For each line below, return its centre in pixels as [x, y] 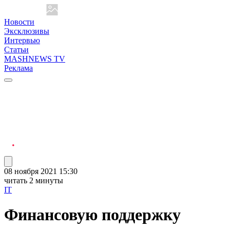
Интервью [22, 40]
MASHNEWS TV [35, 59]
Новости [19, 22]
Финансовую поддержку [92, 215]
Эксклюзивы [27, 31]
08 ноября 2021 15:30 [41, 171]
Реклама [18, 68]
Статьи [16, 50]
